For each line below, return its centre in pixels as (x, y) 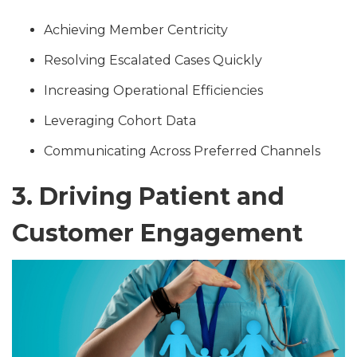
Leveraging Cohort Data (120, 120)
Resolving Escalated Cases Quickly (153, 60)
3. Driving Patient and (148, 196)
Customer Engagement (157, 233)
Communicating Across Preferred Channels (182, 151)
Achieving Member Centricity (136, 29)
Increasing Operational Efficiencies (153, 90)
